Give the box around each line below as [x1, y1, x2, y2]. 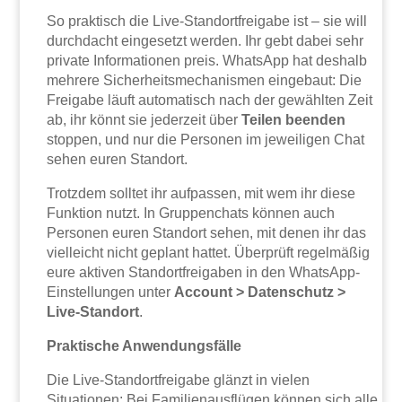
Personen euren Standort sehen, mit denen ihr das [47, 225, 367, 241]
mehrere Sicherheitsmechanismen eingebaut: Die [47, 73, 363, 89]
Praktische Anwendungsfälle [47, 338, 242, 354]
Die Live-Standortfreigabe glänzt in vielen [47, 372, 310, 389]
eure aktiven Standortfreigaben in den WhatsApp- [47, 265, 361, 281]
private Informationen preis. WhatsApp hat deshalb [47, 53, 368, 69]
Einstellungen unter [47, 284, 175, 301]
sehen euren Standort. [47, 152, 188, 168]
